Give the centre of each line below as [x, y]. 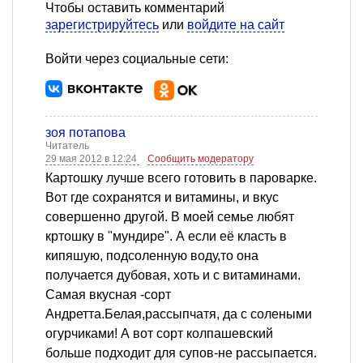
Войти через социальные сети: [137, 58]
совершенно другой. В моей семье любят [170, 216]
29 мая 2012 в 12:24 [92, 158]
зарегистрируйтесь [102, 24]
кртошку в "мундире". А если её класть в [166, 236]
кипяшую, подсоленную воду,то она [152, 255]
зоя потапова [85, 132]
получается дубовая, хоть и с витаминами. [173, 275]
